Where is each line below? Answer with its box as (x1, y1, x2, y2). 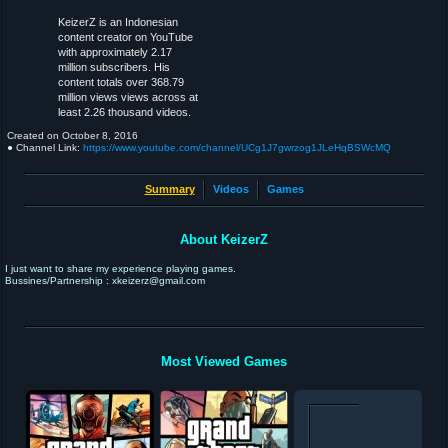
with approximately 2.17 (58, 46, 173, 58)
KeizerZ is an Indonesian (58, 16, 179, 28)
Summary (144, 183, 195, 196)
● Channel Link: (7, 142, 83, 153)
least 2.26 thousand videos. (58, 106, 192, 118)
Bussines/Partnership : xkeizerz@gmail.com (5, 275, 205, 287)
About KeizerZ (180, 232, 268, 248)
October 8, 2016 (62, 130, 138, 141)
